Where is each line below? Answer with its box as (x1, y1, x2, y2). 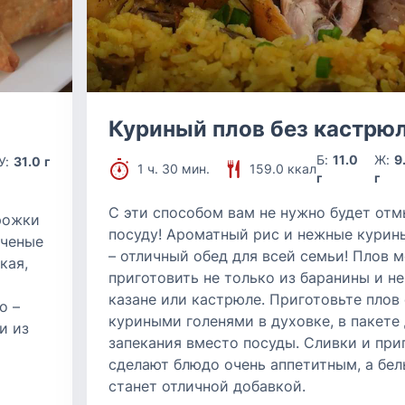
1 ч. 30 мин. (137, 161, 210, 176)
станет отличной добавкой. (108, 377, 306, 395)
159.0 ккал (250, 161, 316, 176)
